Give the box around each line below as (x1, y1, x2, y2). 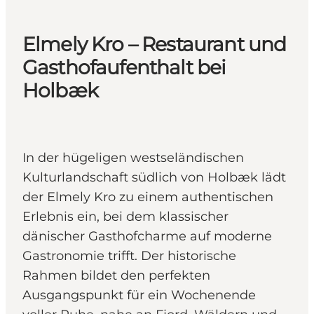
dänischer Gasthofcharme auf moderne (22, 228, 272, 245)
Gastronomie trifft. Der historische (22, 248, 236, 264)
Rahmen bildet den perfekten (22, 268, 210, 284)
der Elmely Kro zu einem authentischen (22, 189, 273, 205)
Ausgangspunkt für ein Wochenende (22, 287, 256, 303)
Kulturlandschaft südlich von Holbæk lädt (22, 170, 286, 186)
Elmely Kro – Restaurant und (22, 32, 287, 57)
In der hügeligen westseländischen (22, 150, 244, 166)
